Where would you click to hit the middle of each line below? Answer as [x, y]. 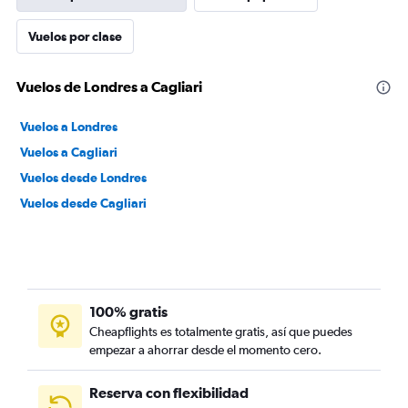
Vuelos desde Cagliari [83, 203]
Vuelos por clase [75, 36]
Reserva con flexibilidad [169, 393]
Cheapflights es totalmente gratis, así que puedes [221, 331]
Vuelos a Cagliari [69, 152]
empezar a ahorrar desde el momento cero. [205, 350]
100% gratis [128, 311]
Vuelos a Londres [69, 127]
